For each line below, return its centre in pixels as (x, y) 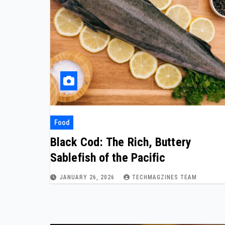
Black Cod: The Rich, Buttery (121, 142)
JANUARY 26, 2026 (88, 177)
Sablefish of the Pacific (108, 157)
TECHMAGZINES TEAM (164, 177)
